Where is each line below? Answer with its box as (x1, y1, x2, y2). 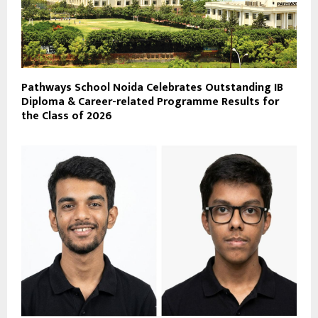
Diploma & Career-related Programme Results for (21, 92, 279, 111)
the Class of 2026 (21, 106, 112, 126)
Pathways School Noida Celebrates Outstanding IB (21, 77, 283, 97)
